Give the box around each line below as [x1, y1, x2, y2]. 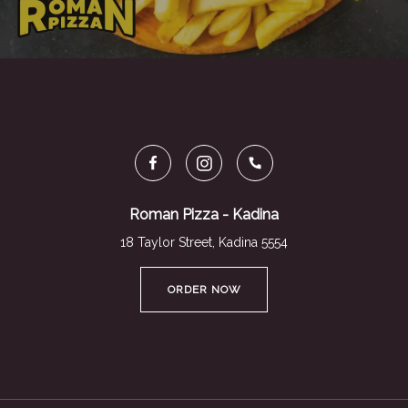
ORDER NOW [167, 283, 241, 296]
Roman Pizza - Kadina [129, 206, 279, 223]
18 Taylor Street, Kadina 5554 [120, 235, 288, 250]
